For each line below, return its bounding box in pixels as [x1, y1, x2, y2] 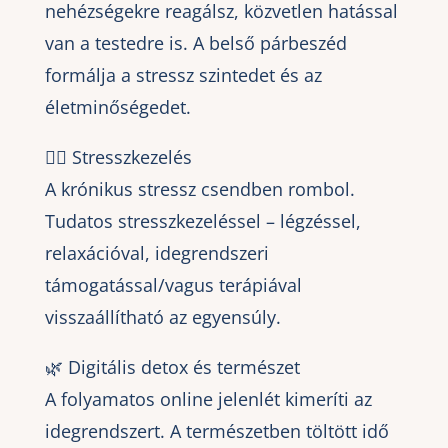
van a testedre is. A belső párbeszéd [44, 30, 347, 55]
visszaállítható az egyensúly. [44, 304, 281, 329]
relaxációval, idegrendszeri [44, 240, 269, 265]
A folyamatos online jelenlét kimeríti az [44, 386, 372, 411]
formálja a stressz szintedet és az [44, 62, 322, 87]
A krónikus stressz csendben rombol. [44, 176, 355, 201]
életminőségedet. [44, 94, 191, 119]
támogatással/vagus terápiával [44, 272, 302, 297]
